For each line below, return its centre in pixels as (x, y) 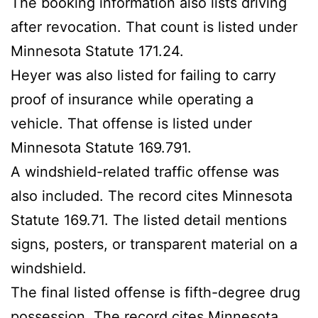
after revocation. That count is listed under (154, 27)
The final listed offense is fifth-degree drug (155, 292)
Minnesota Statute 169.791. (101, 147)
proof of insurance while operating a (132, 99)
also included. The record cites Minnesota (152, 196)
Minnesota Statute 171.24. (97, 51)
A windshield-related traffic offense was (145, 171)
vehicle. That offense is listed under (131, 123)
